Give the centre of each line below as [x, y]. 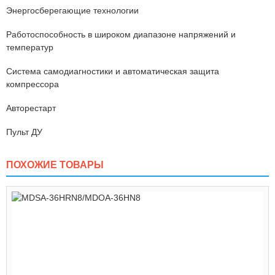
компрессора [33, 84]
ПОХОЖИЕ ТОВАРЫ [55, 165]
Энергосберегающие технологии [72, 10]
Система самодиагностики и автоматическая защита [113, 71]
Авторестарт [31, 108]
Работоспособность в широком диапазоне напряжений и [121, 34]
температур [30, 47]
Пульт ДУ [24, 132]
